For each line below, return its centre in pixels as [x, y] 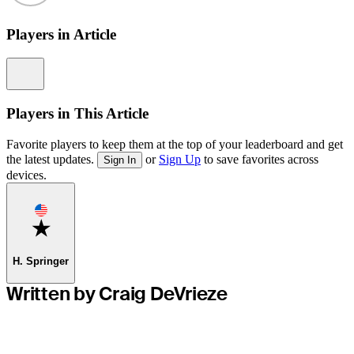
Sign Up [180, 159]
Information [63, 66]
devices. [26, 175]
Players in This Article [77, 114]
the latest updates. [52, 159]
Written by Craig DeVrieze [117, 293]
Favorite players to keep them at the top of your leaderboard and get [175, 144]
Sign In [120, 160]
